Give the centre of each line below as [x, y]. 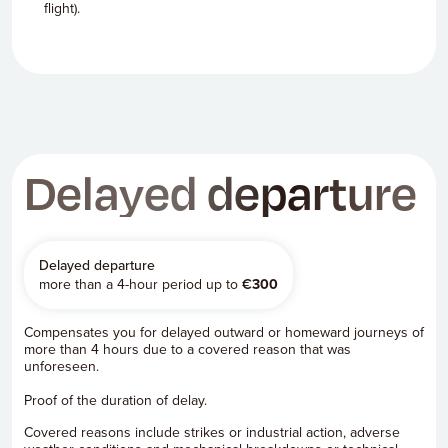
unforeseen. [61, 366]
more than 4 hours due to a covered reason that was [187, 349]
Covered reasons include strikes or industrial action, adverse [212, 432]
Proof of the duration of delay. [115, 400]
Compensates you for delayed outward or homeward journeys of [224, 332]
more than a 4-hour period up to [140, 284]
